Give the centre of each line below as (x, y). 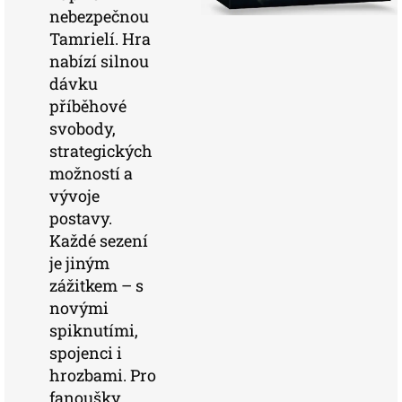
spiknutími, (94, 330)
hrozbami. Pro (103, 375)
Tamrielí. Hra (100, 39)
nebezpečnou (99, 16)
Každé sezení (99, 240)
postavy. (81, 218)
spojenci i (86, 353)
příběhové (88, 106)
